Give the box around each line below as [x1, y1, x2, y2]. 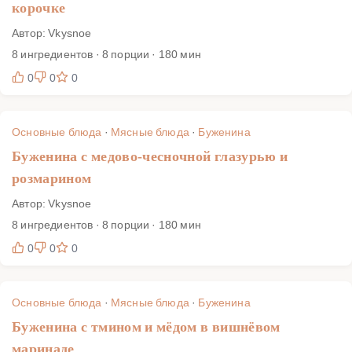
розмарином [12, 170, 92, 186]
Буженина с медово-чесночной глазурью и [12, 148, 288, 164]
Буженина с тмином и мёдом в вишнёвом [12, 318, 280, 335]
